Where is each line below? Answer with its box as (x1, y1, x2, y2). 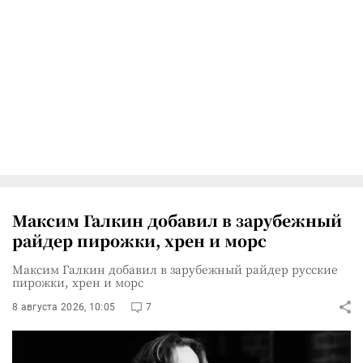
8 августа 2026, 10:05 (12, 301, 116, 313)
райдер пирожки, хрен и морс (12, 228, 267, 251)
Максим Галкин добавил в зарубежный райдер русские (12, 260, 338, 277)
